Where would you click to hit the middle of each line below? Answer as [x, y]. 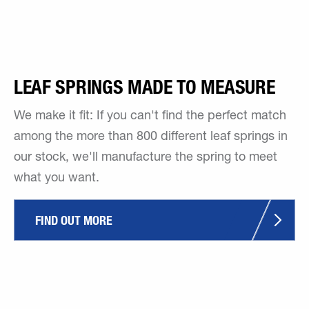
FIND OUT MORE [74, 220]
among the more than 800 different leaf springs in [151, 137]
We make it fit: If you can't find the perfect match [150, 117]
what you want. [57, 179]
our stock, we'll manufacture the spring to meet [146, 158]
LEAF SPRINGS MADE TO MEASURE [144, 87]
